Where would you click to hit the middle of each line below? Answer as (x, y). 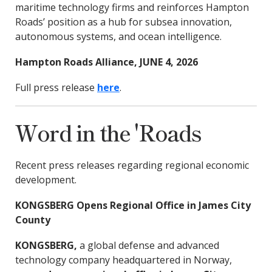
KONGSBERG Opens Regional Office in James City (133, 205)
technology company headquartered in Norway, (123, 260)
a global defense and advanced (149, 245)
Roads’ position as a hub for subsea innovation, (123, 22)
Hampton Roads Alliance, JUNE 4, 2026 (106, 62)
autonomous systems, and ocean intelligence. (118, 36)
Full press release (56, 87)
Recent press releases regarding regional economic (132, 165)
